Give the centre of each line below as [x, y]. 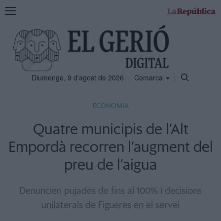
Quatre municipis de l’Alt [110, 130]
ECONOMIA [110, 106]
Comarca [149, 77]
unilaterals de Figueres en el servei [110, 205]
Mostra [15, 9]
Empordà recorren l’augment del [110, 147]
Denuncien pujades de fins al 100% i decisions [110, 191]
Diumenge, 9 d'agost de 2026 [77, 77]
